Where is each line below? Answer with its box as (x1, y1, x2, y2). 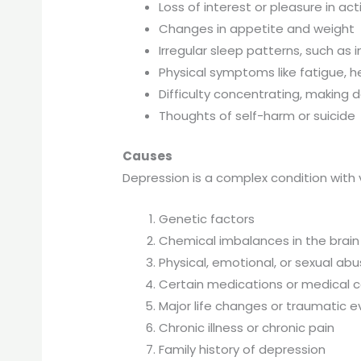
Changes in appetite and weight (159, 20, 355, 38)
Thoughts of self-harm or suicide (159, 107, 356, 125)
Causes (122, 147, 173, 164)
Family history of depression (159, 340, 326, 358)
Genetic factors (159, 210, 255, 227)
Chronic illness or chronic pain (159, 318, 335, 336)
